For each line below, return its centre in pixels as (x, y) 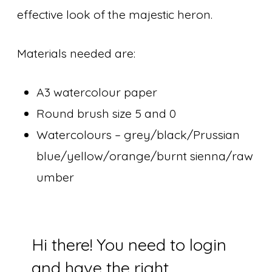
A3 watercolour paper (97, 92)
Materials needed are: (76, 53)
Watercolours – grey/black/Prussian (138, 135)
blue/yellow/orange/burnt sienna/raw (145, 156)
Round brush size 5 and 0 (107, 114)
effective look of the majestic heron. (115, 14)
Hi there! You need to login (129, 244)
